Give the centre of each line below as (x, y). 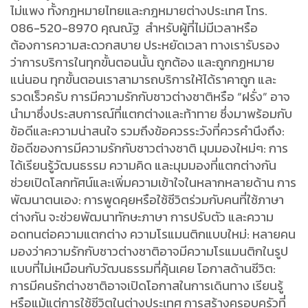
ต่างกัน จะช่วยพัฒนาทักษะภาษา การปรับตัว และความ (142, 217)
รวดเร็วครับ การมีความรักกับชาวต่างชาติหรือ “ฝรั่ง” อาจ (150, 96)
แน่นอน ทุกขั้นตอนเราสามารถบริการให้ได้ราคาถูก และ (143, 79)
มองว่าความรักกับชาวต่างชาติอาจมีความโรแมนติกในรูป (149, 251)
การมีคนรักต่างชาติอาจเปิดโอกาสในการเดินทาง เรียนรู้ (147, 285)
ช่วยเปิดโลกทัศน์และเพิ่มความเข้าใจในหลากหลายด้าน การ (153, 182)
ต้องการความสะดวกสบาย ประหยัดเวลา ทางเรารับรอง (145, 45)
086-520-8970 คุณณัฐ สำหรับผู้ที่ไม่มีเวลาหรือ (134, 27)
